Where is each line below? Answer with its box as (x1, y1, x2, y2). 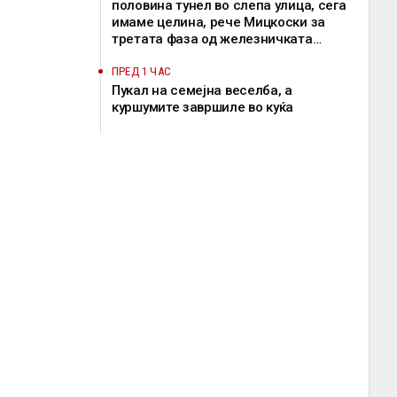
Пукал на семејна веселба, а (112, 82, 292, 98)
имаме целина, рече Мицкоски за (112, 14, 325, 30)
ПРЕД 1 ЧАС (112, 65, 171, 78)
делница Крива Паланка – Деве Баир (112, 48, 346, 64)
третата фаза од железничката (112, 31, 313, 47)
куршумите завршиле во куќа (112, 99, 294, 115)
